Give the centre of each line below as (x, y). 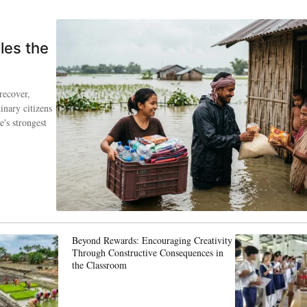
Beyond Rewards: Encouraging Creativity (152, 240)
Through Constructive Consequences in (148, 252)
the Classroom (99, 265)
